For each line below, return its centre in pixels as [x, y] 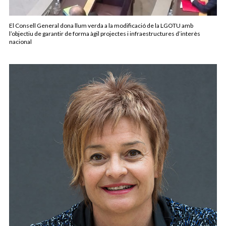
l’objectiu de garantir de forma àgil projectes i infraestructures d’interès [105, 34]
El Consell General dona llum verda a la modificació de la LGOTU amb [101, 26]
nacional [20, 42]
